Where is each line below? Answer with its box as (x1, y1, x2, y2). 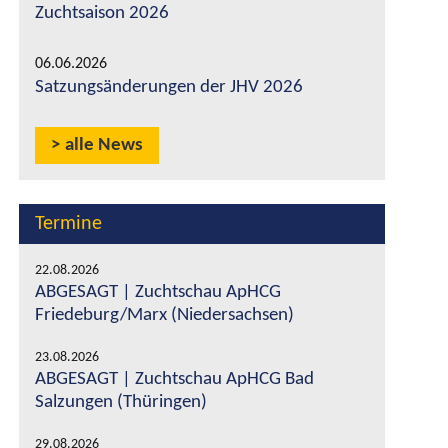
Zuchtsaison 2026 (35, 4, 169, 23)
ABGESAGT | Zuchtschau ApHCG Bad (35, 370, 314, 389)
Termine (35, 214, 102, 234)
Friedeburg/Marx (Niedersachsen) (35, 306, 294, 325)
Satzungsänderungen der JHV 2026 (35, 78, 303, 97)
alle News (65, 136, 143, 155)
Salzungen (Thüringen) (35, 393, 207, 412)
